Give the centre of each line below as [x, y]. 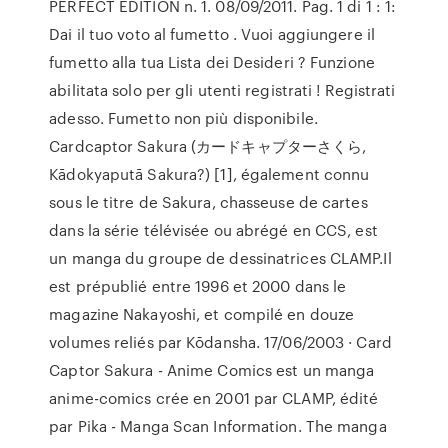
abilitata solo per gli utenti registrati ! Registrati [222, 90]
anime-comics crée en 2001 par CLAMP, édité [214, 398]
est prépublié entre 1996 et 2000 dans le [198, 286]
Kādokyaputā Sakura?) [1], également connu [209, 174]
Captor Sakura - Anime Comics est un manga [212, 370]
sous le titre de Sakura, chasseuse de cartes [208, 202]
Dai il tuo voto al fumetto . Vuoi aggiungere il [212, 34]
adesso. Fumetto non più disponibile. [183, 118]
